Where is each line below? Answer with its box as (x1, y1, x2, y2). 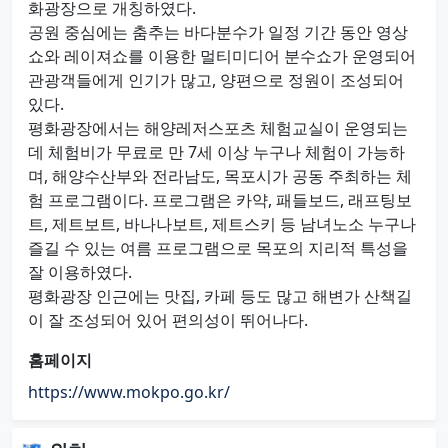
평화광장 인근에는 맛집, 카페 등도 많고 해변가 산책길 (28, 284, 412, 307)
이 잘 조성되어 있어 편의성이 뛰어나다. (28, 308, 308, 331)
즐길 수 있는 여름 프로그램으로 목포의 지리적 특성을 (28, 236, 408, 259)
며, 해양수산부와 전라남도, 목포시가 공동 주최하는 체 (28, 164, 412, 187)
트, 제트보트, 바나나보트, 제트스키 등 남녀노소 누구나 (28, 212, 416, 235)
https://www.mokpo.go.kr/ (28, 380, 230, 403)
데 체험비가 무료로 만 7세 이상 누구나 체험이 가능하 (28, 140, 405, 163)
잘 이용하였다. (28, 260, 132, 283)
